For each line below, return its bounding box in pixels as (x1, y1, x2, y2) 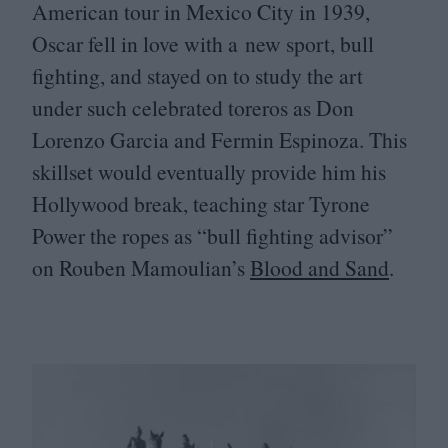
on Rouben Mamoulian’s (32, 252, 250, 282)
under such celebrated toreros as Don (32, 92, 354, 122)
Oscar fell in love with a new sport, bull (32, 28, 374, 58)
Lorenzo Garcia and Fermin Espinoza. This (32, 124, 407, 154)
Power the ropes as (32, 220, 197, 250)
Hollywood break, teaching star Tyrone (32, 188, 370, 218)
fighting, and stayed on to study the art (32, 60, 363, 90)
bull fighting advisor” (207, 220, 393, 250)
